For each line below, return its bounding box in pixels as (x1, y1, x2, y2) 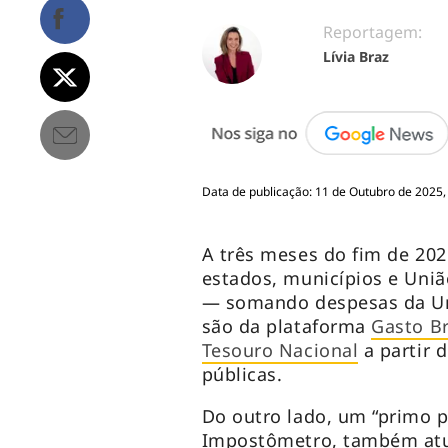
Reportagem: (322, 21, 422, 44)
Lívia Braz (322, 47, 389, 67)
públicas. (201, 362, 283, 387)
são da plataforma (201, 314, 372, 339)
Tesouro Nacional (201, 338, 359, 363)
